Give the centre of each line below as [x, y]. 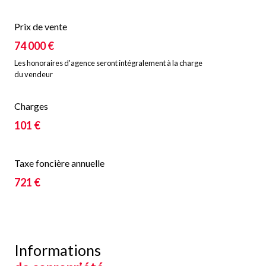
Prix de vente [41, 27]
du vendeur [34, 75]
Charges [31, 106]
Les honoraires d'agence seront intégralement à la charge [108, 63]
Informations [58, 250]
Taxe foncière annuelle [59, 163]
